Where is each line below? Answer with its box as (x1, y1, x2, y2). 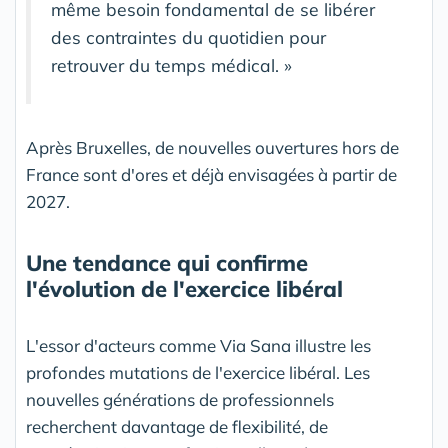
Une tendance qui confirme (26, 249, 308, 277)
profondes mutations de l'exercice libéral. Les (26, 362, 370, 383)
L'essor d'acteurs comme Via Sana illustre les (26, 335, 371, 356)
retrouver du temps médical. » (51, 54, 292, 76)
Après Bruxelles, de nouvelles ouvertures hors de (26, 137, 399, 158)
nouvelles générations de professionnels (26, 389, 334, 410)
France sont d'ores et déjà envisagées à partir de (26, 164, 397, 185)
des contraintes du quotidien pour (51, 26, 326, 48)
